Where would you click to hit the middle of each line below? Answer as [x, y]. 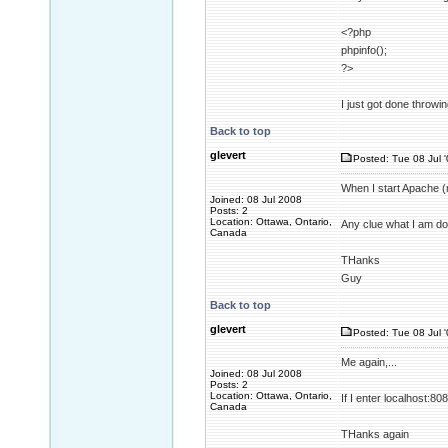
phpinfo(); [364, 50]
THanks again [375, 434]
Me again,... [369, 362]
